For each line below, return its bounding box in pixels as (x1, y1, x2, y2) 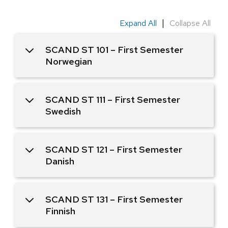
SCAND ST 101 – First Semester (45, 43, 183, 55)
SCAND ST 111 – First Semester (45, 93, 180, 105)
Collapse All (169, 17, 211, 28)
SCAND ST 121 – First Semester (45, 143, 182, 155)
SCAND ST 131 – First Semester (45, 193, 183, 205)
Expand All (120, 17, 157, 28)
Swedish (45, 105, 81, 117)
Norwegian (45, 55, 92, 67)
